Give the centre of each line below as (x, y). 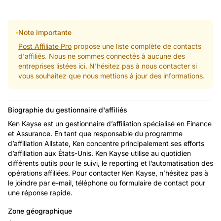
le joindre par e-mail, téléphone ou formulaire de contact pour (107, 183)
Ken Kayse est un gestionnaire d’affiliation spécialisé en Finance (110, 123)
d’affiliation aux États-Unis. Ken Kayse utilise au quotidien (99, 153)
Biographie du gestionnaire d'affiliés (68, 110)
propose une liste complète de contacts (137, 46)
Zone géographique (40, 211)
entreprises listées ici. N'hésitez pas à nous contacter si (108, 66)
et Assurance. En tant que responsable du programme (95, 133)
